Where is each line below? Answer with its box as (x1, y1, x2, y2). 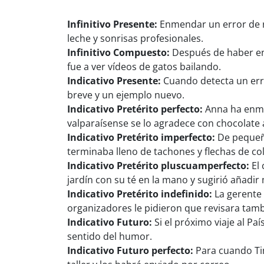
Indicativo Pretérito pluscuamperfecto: (67, 159, 249, 172)
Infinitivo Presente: (67, 17, 157, 31)
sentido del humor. (67, 229, 152, 243)
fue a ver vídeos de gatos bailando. (67, 60, 221, 73)
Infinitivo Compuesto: (67, 45, 170, 59)
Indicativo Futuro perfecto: (67, 243, 193, 257)
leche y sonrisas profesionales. (67, 31, 203, 45)
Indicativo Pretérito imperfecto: (67, 130, 215, 144)
